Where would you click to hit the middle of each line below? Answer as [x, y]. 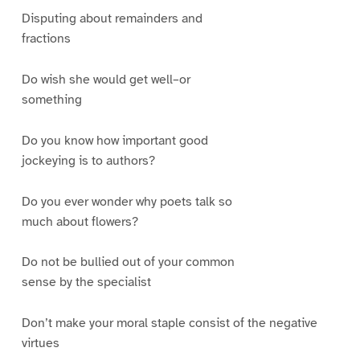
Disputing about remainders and [112, 18]
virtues [40, 344]
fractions [46, 38]
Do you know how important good [115, 140]
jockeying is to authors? [88, 160]
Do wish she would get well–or [106, 79]
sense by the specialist [86, 282]
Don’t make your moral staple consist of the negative [169, 323]
